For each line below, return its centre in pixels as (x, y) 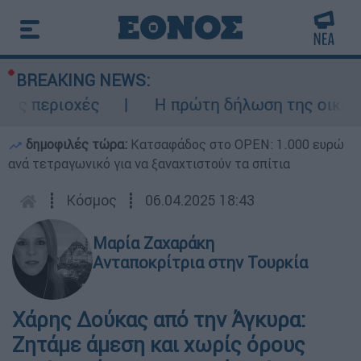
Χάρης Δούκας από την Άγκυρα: (159, 320)
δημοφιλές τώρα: (77, 144)
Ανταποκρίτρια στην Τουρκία (200, 262)
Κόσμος (91, 200)
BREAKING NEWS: (83, 80)
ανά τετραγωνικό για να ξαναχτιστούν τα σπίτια (149, 164)
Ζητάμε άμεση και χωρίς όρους (159, 345)
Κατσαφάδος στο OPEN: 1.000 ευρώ (237, 144)
